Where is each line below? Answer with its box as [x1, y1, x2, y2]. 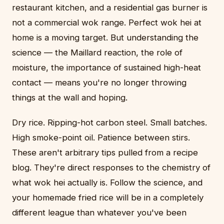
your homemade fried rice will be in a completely [12, 192, 203, 203]
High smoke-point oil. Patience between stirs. [12, 132, 190, 143]
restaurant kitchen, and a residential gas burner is [12, 2, 207, 13]
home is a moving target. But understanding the [12, 32, 198, 43]
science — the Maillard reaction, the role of [12, 47, 182, 58]
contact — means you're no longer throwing [12, 77, 186, 88]
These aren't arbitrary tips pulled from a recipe [12, 147, 198, 158]
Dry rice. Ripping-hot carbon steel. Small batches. [12, 117, 207, 128]
